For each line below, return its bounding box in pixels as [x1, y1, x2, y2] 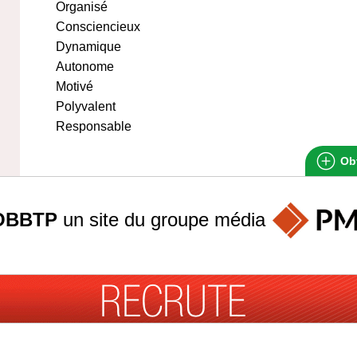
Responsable [56, 120, 131, 133]
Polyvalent [56, 100, 116, 113]
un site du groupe [57, 208, 214, 230]
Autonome [56, 60, 114, 73]
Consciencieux [56, 20, 140, 33]
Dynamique [56, 40, 121, 53]
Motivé [56, 80, 93, 93]
